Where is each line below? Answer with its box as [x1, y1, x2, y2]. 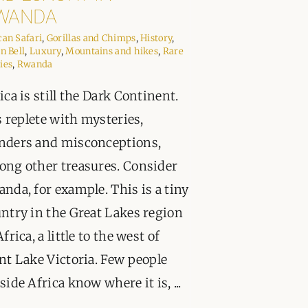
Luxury [29, 45, 61, 58]
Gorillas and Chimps [46, 32, 136, 45]
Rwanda [16, 58, 53, 71]
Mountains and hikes [65, 45, 159, 58]
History [140, 32, 173, 45]
